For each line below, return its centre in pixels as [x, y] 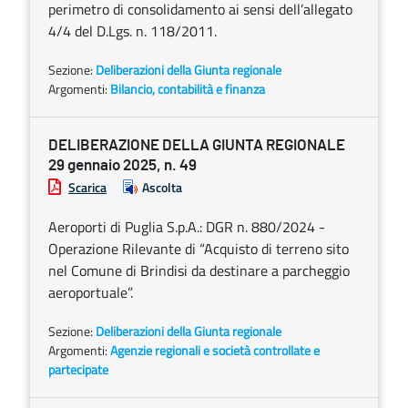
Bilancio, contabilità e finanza [188, 89]
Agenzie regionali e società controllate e [215, 350]
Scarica [87, 187]
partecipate [78, 369]
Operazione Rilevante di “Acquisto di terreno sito [199, 249]
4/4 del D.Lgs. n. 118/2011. [133, 31]
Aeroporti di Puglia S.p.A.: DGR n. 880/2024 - [187, 227]
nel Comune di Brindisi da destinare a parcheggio [199, 270]
